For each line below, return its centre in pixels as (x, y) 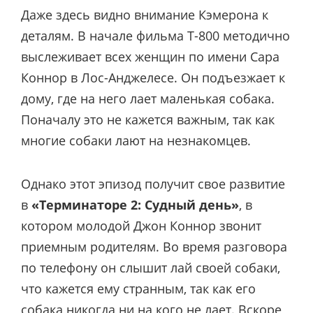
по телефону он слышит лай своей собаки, (151, 268)
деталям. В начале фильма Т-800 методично (155, 35)
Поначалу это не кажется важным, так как (148, 119)
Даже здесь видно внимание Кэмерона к (145, 14)
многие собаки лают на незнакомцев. (136, 140)
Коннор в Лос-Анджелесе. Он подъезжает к (153, 77)
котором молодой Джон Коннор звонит (141, 226)
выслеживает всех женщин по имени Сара (150, 56)
